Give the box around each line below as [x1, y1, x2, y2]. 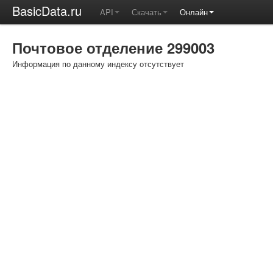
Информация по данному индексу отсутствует [12, 58, 184, 69]
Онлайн [180, 6, 208, 18]
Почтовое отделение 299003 [12, 37, 214, 58]
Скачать [132, 6, 161, 18]
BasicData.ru [12, 2, 82, 19]
